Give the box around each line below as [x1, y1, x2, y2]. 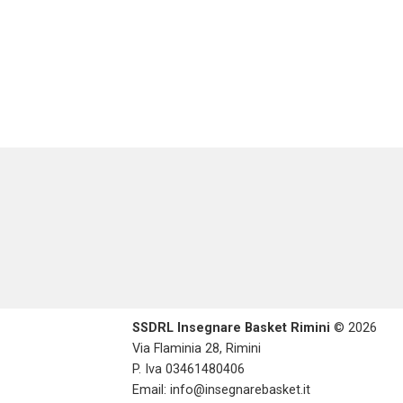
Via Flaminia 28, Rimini [132, 340, 261, 356]
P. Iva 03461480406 [132, 361, 245, 377]
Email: [132, 381, 170, 398]
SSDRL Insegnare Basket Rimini [132, 319, 330, 336]
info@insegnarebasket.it [170, 381, 310, 398]
